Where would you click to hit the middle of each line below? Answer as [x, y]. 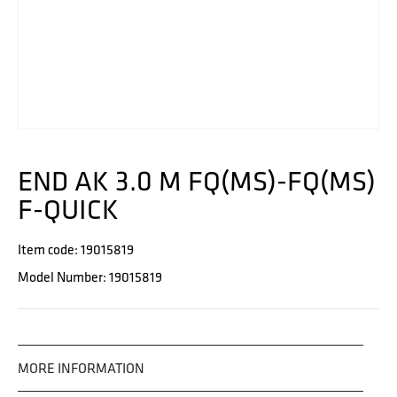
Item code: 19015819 [76, 249]
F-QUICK [68, 209]
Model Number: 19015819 [90, 277]
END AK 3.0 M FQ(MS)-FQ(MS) [197, 180]
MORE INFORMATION [81, 368]
